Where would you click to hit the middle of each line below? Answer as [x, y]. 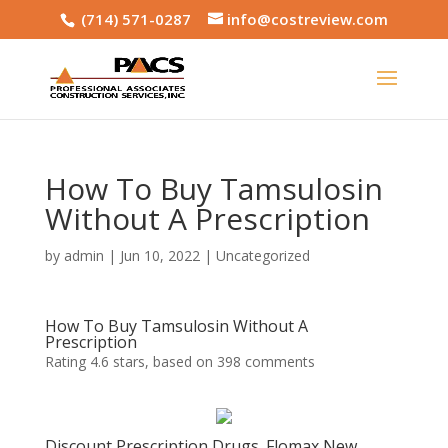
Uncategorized [262, 255]
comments [277, 361]
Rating [67, 361]
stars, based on [162, 361]
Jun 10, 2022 [159, 255]
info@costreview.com [307, 19]
